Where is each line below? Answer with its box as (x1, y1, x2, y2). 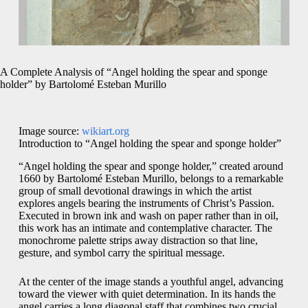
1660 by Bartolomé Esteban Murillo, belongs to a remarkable (18, 173, 283, 185)
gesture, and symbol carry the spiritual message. (18, 247, 225, 259)
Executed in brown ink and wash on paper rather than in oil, (18, 210, 278, 222)
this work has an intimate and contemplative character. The (18, 222, 272, 234)
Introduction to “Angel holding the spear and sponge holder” (18, 137, 281, 150)
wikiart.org (81, 125, 129, 137)
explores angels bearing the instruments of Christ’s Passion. (18, 197, 274, 210)
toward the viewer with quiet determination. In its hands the (18, 288, 276, 300)
